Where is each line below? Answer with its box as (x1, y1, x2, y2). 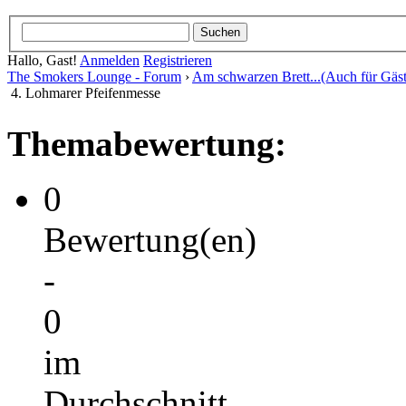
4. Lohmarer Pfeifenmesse (11, 84, 160, 101)
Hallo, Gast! (7, 52, 80, 68)
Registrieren (143, 52, 212, 68)
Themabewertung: (7, 123, 286, 163)
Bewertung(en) (43, 219, 256, 259)
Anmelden (80, 52, 140, 68)
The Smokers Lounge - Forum (7, 68, 181, 84)
